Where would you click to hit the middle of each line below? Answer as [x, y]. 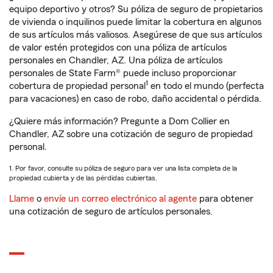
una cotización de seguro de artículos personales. [111, 211]
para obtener [225, 199]
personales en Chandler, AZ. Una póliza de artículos [116, 60]
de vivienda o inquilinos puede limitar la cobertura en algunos [135, 22]
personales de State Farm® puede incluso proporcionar [123, 73]
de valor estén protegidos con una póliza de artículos [118, 48]
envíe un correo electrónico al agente [120, 199]
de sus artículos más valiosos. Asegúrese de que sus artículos [136, 35]
